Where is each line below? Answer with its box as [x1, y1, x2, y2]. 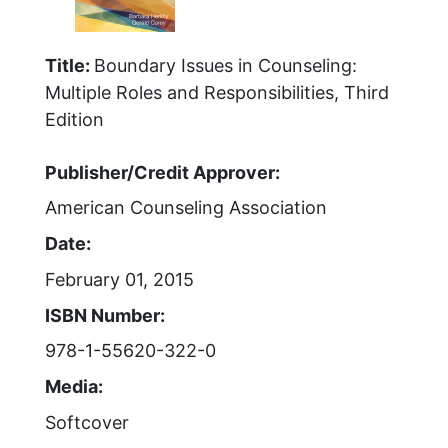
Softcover [45, 411, 129, 433]
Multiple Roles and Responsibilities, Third [45, 81, 389, 103]
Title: [45, 54, 94, 76]
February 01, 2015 [45, 268, 194, 290]
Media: [45, 376, 103, 397]
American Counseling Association [45, 197, 327, 219]
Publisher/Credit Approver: [45, 161, 280, 183]
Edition [45, 108, 104, 130]
